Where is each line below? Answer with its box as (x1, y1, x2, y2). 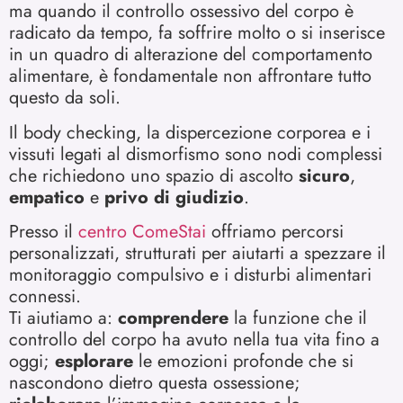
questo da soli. (9, 85, 121, 112)
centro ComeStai (78, 219, 206, 246)
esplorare (55, 348, 133, 375)
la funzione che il (228, 305, 367, 332)
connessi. (9, 283, 81, 310)
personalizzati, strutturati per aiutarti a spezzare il (9, 240, 386, 267)
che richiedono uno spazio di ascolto (9, 162, 299, 189)
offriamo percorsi (206, 219, 344, 246)
